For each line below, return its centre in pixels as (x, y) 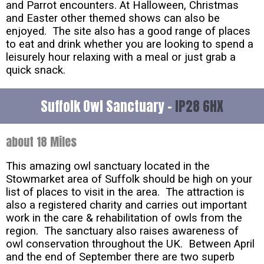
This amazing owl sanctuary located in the (108, 166)
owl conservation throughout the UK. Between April (130, 244)
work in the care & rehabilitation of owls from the (124, 218)
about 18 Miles (41, 142)
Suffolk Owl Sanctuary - (108, 106)
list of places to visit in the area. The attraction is (125, 192)
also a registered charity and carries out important (126, 205)
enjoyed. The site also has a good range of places (128, 32)
